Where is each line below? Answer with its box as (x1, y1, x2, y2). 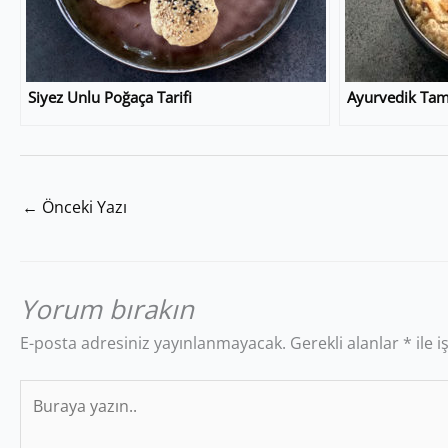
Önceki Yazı (38, 196, 127, 219)
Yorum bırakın (20, 291, 194, 328)
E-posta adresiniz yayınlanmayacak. (20, 332, 286, 355)
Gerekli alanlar (290, 332, 403, 355)
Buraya (19, 381, 72, 404)
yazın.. (19, 407, 66, 430)
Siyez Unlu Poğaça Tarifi (28, 87, 192, 109)
